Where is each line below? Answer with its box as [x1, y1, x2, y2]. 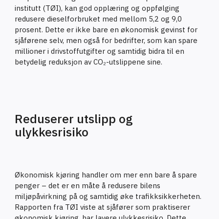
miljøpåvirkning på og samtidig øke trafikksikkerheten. [15, 192, 201, 201]
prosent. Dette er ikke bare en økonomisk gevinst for [15, 25, 197, 34]
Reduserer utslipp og [15, 110, 132, 127]
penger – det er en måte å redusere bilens [15, 181, 160, 190]
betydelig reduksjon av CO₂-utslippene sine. [15, 57, 162, 66]
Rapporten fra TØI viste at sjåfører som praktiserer [15, 202, 190, 212]
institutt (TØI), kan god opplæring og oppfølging [15, 3, 179, 13]
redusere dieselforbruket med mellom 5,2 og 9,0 [15, 14, 182, 23]
